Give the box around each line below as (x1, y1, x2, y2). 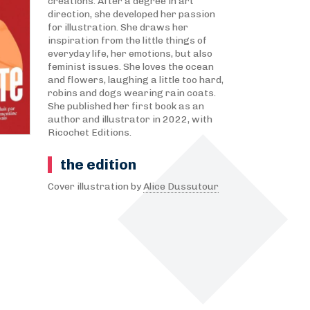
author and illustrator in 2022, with (47, 113, 212, 125)
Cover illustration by (47, 181, 143, 192)
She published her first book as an (47, 100, 204, 112)
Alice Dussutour (143, 181, 219, 192)
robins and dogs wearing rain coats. (47, 87, 216, 99)
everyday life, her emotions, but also (47, 48, 212, 60)
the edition (60, 156, 136, 173)
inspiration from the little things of (47, 35, 207, 46)
